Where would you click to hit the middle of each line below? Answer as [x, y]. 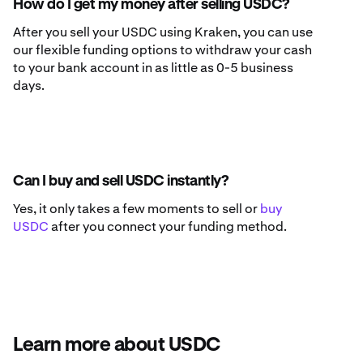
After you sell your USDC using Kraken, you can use [163, 32]
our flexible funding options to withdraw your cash [162, 50]
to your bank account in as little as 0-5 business [153, 68]
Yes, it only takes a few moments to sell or [137, 209]
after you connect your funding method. [168, 227]
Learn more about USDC [117, 346]
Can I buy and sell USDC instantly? [120, 182]
